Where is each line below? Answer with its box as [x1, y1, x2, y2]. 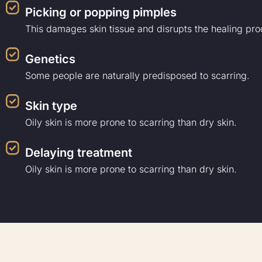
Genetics [25, 52, 76, 67]
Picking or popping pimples [25, 5, 177, 20]
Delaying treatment [25, 146, 133, 160]
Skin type [25, 99, 78, 113]
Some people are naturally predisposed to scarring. [25, 70, 250, 82]
